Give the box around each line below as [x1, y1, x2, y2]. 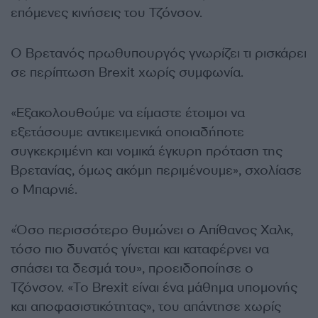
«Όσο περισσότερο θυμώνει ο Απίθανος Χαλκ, [11, 221, 293, 239]
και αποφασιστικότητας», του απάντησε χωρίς [11, 298, 281, 316]
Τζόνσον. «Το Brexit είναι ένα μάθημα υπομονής [11, 279, 297, 297]
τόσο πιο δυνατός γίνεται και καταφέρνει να [11, 241, 269, 258]
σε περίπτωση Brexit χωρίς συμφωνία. [11, 64, 243, 82]
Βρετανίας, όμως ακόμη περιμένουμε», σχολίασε [11, 162, 302, 180]
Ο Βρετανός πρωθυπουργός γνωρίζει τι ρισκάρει [11, 45, 307, 62]
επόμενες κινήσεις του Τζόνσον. [11, 4, 202, 22]
